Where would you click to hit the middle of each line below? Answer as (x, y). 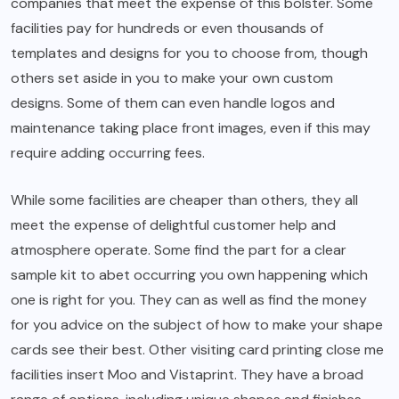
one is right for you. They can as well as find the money (189, 300)
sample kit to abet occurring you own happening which (189, 275)
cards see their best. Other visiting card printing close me (197, 350)
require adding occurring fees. (108, 153)
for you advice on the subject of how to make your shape (197, 325)
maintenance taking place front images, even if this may (191, 128)
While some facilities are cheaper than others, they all (184, 200)
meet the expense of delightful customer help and (173, 225)
